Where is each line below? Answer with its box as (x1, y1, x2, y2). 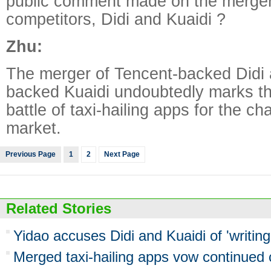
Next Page (104, 150, 140, 158)
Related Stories (6, 200, 111, 217)
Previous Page (5, 150, 56, 158)
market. (6, 119, 61, 137)
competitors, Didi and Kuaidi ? (6, 10, 226, 28)
